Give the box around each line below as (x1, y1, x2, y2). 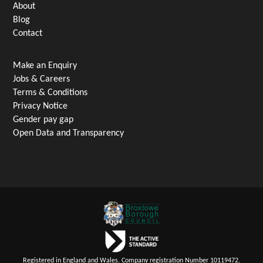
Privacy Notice (13, 101, 68, 111)
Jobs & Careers (13, 74, 70, 84)
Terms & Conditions (13, 87, 88, 97)
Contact (13, 28, 43, 38)
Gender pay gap (13, 114, 74, 124)
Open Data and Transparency (13, 128, 124, 138)
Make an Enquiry (13, 60, 77, 70)
